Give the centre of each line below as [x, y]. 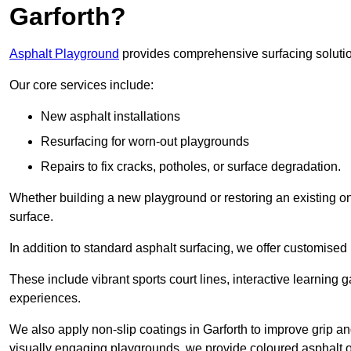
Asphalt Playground [64, 54]
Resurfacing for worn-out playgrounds [145, 142]
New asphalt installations [110, 117]
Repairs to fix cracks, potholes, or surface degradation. [191, 167]
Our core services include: [81, 85]
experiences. [45, 299]
